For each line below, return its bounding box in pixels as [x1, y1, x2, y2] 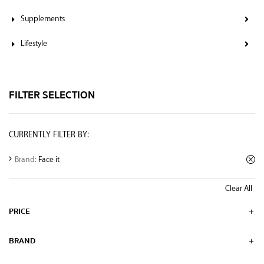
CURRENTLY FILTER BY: [9, 128, 89, 140]
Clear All [225, 183, 252, 193]
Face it [38, 154, 60, 164]
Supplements [21, 13, 65, 23]
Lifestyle [21, 38, 47, 48]
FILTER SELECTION [9, 87, 95, 104]
